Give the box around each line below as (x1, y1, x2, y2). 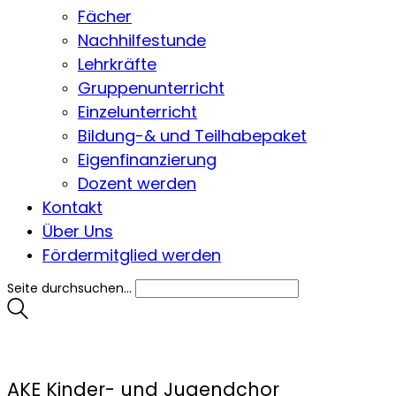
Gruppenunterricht (78, 77, 225, 99)
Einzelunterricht (78, 101, 197, 123)
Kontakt (42, 196, 103, 218)
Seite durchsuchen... (7, 279, 132, 297)
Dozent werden (78, 172, 196, 194)
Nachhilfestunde (78, 29, 206, 51)
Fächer (78, 5, 132, 27)
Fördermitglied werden (42, 244, 221, 266)
